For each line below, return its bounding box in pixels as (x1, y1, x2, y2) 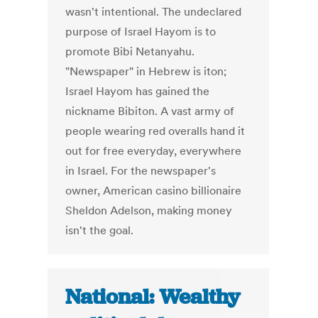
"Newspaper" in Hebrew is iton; (65, 64, 227, 79)
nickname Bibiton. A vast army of (65, 104, 235, 119)
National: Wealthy (65, 283, 241, 311)
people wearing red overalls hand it (65, 124, 246, 138)
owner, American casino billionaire (65, 183, 242, 198)
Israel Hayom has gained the (65, 84, 210, 99)
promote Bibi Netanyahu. (65, 44, 195, 59)
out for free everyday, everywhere (65, 143, 242, 158)
